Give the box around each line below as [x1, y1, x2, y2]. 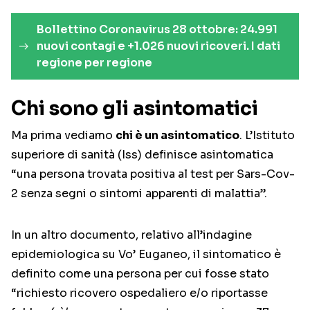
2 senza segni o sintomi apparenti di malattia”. [11, 186, 267, 201]
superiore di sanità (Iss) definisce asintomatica [11, 147, 273, 163]
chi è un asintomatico [116, 128, 239, 143]
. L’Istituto [239, 128, 295, 143]
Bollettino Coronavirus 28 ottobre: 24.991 [36, 22, 277, 37]
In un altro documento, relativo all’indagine [11, 228, 252, 243]
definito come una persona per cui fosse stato [11, 266, 269, 282]
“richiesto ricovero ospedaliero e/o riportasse [11, 286, 268, 301]
